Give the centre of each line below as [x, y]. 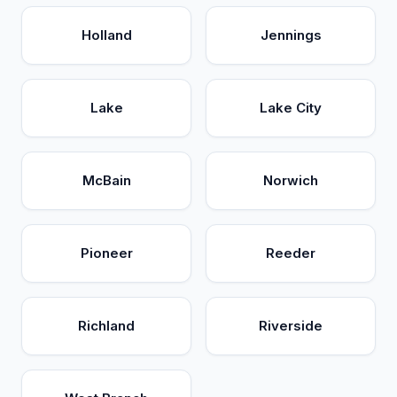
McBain [106, 180]
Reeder [291, 253]
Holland [106, 35]
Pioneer [106, 253]
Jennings [291, 35]
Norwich [291, 180]
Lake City [291, 108]
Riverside [291, 326]
